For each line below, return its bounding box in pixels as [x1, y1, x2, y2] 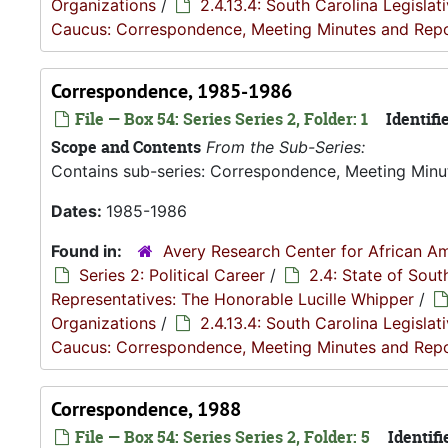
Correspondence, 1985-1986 [51, 78, 292, 104]
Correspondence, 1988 [51, 396, 241, 422]
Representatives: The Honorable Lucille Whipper [51, 289, 414, 309]
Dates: [51, 201, 106, 221]
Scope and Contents [51, 136, 201, 158]
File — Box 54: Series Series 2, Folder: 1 [71, 108, 368, 130]
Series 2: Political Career [79, 265, 265, 285]
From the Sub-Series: [206, 137, 365, 157]
